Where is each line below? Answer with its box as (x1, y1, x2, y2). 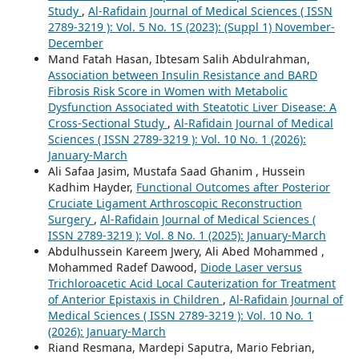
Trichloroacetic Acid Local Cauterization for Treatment (47, 275, 336, 291)
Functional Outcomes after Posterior (135, 179, 330, 195)
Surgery (47, 211, 94, 227)
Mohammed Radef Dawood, (47, 259, 200, 275)
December (47, 34, 103, 50)
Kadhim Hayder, (47, 179, 136, 195)
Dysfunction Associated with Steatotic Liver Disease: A (47, 99, 337, 115)
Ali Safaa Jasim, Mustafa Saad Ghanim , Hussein (47, 163, 305, 179)
